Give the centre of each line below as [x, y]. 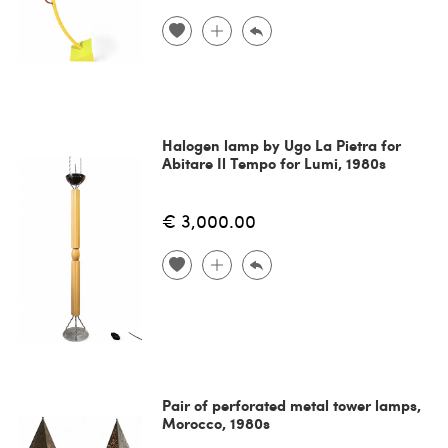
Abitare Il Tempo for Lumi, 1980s [273, 162]
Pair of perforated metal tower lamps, [291, 404]
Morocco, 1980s [215, 422]
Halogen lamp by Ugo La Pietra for [281, 144]
